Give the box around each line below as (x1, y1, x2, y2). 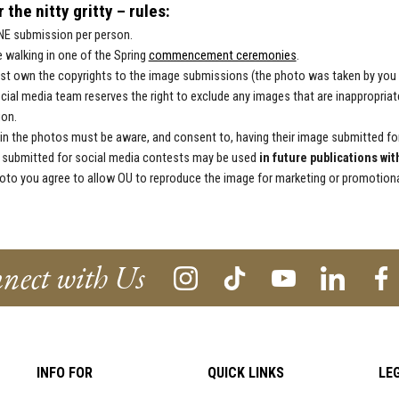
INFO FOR (37, 364, 94, 382)
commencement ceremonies (148, 48, 297, 64)
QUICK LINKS (208, 364, 285, 382)
